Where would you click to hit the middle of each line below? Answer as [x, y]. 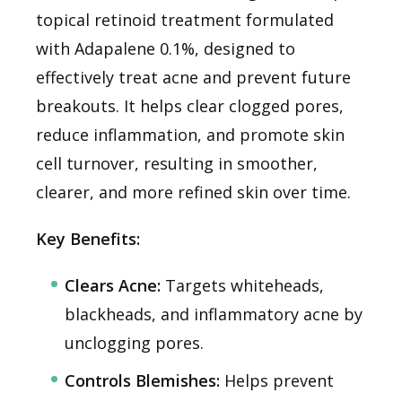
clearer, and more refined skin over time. [193, 192]
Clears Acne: [113, 285]
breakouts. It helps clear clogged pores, [190, 105]
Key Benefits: [88, 238]
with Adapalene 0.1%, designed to [166, 48]
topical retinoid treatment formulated [185, 19]
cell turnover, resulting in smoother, [177, 163]
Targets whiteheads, [242, 285]
